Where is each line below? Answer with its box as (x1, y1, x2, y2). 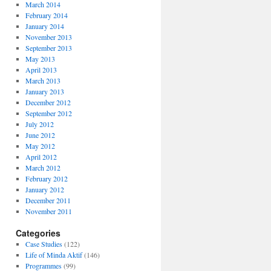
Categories (16, 227, 60, 239)
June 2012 (25, 130, 55, 140)
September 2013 (25, 43, 72, 53)
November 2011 (25, 206, 72, 216)
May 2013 (25, 54, 55, 64)
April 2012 (25, 152, 57, 162)
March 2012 (25, 163, 60, 172)
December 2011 (25, 195, 71, 205)
